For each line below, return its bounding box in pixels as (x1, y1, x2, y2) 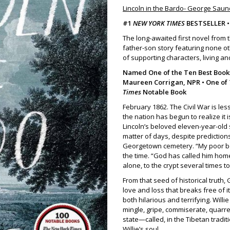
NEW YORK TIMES (133, 18, 185, 28)
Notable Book (143, 87, 186, 97)
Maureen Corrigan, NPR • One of (123, 78, 229, 87)
